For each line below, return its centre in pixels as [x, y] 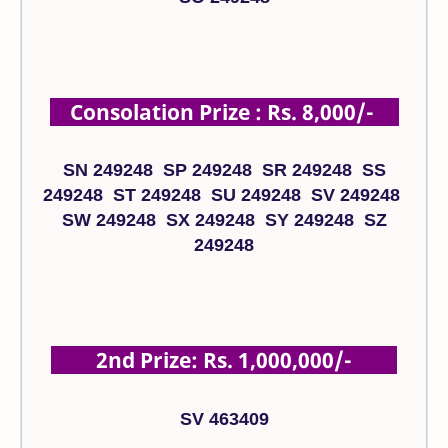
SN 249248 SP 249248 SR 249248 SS [224, 170]
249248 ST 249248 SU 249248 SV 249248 [224, 195]
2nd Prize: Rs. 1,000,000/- [224, 360]
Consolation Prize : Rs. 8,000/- [224, 111]
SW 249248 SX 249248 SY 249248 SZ [224, 220]
